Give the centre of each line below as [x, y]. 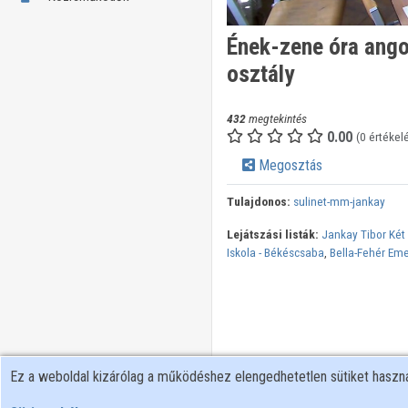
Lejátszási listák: [272, 235]
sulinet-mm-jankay [339, 202]
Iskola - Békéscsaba [275, 253]
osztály [260, 74]
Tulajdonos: [258, 202]
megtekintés [276, 119]
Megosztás [288, 166]
